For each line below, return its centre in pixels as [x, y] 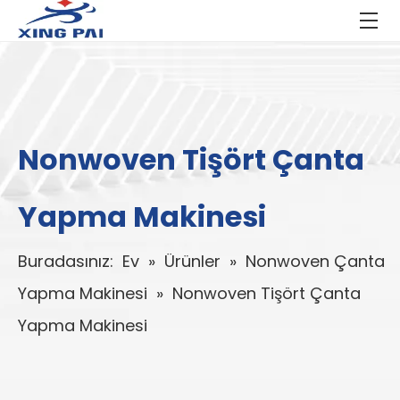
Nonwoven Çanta [315, 261]
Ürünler [192, 261]
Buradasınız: [68, 261]
